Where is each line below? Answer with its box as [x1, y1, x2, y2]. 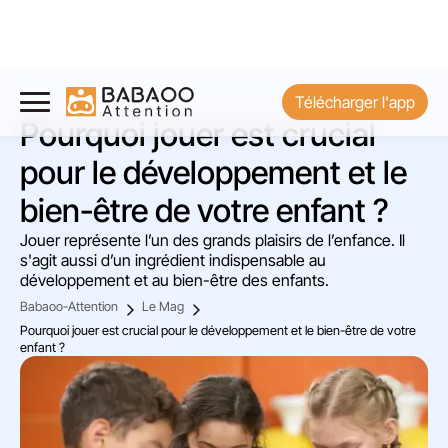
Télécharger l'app [295, 92, 416, 112]
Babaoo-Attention [20, 299, 118, 314]
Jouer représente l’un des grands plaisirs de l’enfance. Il [20, 230, 405, 250]
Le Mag [142, 299, 184, 314]
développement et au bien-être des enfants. [20, 270, 329, 290]
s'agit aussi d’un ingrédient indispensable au [20, 250, 326, 270]
